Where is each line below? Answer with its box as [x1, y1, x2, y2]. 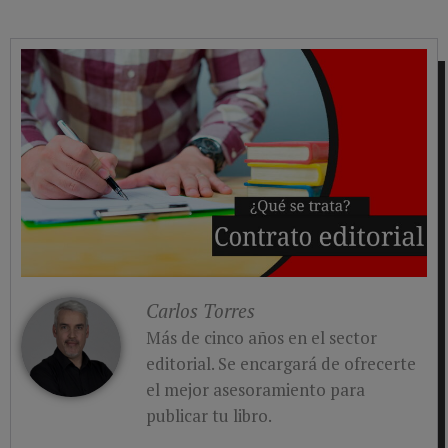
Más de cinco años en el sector [146, 326, 377, 350]
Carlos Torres [146, 298, 255, 324]
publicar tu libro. [146, 404, 272, 428]
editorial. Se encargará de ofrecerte [146, 352, 416, 376]
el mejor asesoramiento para [146, 378, 365, 402]
